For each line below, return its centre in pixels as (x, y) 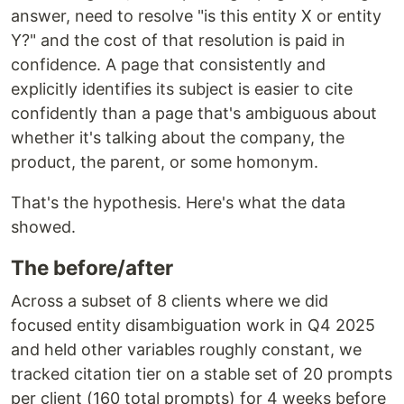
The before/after (92, 267)
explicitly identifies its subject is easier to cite (182, 89)
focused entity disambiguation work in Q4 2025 (193, 325)
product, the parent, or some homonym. (165, 162)
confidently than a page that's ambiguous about (194, 113)
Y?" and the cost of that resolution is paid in (178, 40)
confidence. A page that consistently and (168, 64)
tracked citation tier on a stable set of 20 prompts (202, 374)
